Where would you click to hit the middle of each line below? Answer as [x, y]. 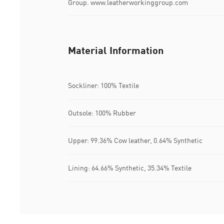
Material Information [116, 50]
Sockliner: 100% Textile [103, 85]
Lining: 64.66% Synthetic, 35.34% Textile [130, 168]
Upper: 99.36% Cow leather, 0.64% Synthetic [135, 140]
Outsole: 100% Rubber [102, 113]
